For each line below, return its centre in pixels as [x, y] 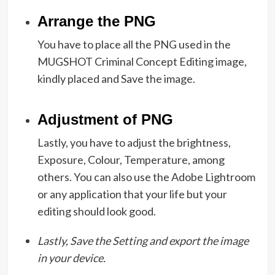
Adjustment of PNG [105, 119]
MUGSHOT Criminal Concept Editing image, [142, 61]
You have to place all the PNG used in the [134, 44]
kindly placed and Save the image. [116, 78]
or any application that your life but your [132, 194]
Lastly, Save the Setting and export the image [143, 240]
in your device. [71, 258]
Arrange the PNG [96, 21]
